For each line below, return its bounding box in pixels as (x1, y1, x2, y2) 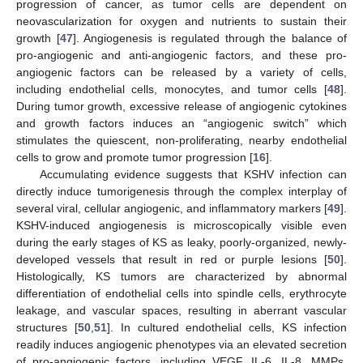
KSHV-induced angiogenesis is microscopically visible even (16, 218, 347, 232)
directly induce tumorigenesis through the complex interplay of (16, 184, 347, 198)
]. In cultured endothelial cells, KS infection (106, 320, 348, 334)
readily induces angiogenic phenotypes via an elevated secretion (16, 337, 347, 351)
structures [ (16, 320, 78, 334)
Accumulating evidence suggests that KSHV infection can (39, 167, 347, 181)
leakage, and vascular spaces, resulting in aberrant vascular (16, 303, 347, 317)
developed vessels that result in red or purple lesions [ (16, 252, 327, 266)
